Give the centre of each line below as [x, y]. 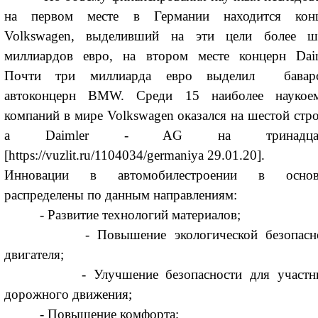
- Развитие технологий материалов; [122, 215]
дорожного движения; [68, 295]
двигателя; [34, 255]
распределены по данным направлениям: [120, 195]
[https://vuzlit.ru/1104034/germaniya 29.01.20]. [134, 155]
